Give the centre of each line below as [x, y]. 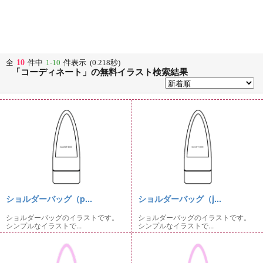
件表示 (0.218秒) [92, 63]
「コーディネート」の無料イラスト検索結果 [100, 72]
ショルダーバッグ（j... [179, 198]
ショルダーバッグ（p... [49, 198]
